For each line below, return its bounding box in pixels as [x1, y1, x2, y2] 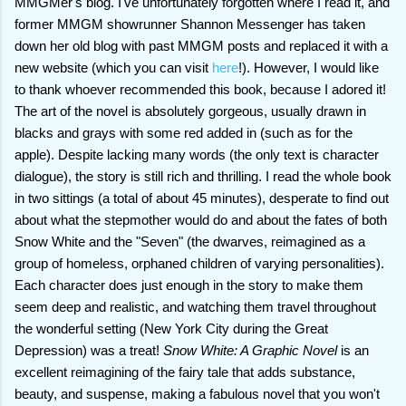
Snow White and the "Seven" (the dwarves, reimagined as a [14, 234, 365, 250]
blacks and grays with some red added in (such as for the [14, 125, 353, 141]
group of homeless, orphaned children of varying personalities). [14, 256, 384, 272]
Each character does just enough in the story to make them [14, 277, 363, 294]
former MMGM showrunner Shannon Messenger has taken [14, 16, 365, 33]
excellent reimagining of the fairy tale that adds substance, [14, 364, 355, 381]
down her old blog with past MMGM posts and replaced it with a [14, 38, 388, 54]
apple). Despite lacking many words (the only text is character [14, 147, 379, 163]
